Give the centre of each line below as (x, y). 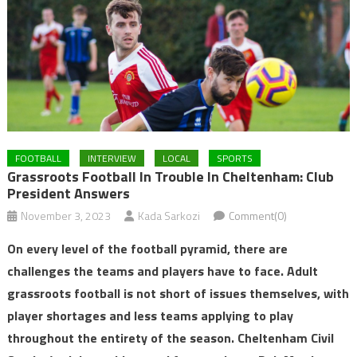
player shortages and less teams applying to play (150, 316)
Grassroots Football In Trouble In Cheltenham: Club (170, 177)
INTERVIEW (112, 159)
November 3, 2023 (65, 216)
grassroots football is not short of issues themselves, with (178, 294)
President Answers (68, 194)
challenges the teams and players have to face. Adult (162, 271)
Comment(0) (257, 216)
